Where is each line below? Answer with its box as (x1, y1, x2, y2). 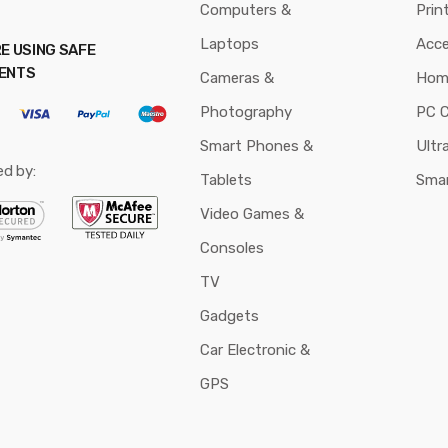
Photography (200, 103, 292, 122)
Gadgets (200, 307, 259, 326)
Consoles (200, 239, 264, 258)
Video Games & (200, 205, 304, 224)
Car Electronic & (200, 341, 310, 360)
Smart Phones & (200, 137, 313, 156)
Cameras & (200, 69, 274, 88)
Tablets (200, 171, 252, 190)
